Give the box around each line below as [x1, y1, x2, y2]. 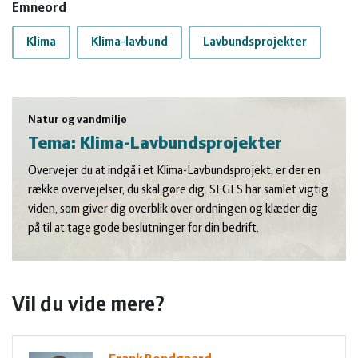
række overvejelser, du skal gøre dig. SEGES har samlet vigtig [28, 184, 328, 197]
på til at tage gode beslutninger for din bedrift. [28, 222, 259, 236]
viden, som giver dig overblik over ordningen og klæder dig [28, 203, 318, 217]
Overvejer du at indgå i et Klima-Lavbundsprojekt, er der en [28, 165, 320, 178]
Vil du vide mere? [12, 295, 165, 317]
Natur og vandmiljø [28, 114, 127, 127]
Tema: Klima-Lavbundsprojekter [28, 135, 282, 154]
